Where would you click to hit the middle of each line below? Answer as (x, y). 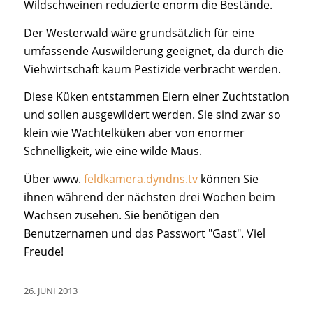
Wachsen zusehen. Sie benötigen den (121, 215)
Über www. (53, 179)
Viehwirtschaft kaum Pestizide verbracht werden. (152, 69)
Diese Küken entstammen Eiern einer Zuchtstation (156, 97)
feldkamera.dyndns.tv (140, 179)
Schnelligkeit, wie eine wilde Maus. (112, 151)
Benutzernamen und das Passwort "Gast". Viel (144, 233)
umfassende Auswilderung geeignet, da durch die (153, 51)
